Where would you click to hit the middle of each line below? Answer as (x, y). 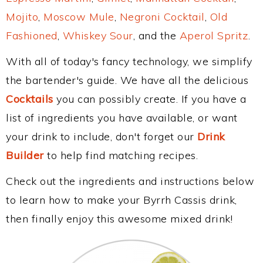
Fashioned (32, 36)
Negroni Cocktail (162, 17)
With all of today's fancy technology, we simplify (129, 61)
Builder (25, 155)
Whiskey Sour (98, 36)
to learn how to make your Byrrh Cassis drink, (122, 200)
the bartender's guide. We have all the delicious (127, 80)
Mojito (22, 17)
